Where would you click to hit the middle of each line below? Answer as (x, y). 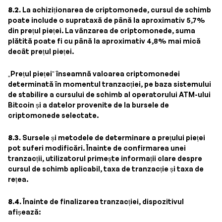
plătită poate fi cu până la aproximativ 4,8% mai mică (104, 41)
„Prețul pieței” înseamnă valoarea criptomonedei (94, 74)
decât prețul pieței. (41, 51)
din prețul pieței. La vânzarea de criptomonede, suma (102, 30)
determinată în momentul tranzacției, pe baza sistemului (110, 84)
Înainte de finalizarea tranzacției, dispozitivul (103, 201)
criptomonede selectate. (53, 115)
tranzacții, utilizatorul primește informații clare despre (105, 158)
